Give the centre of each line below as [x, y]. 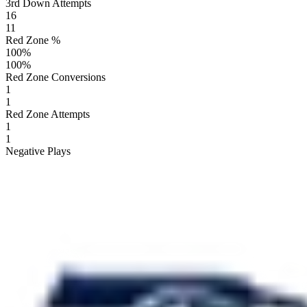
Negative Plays [38, 151]
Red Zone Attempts [48, 114]
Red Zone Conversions [56, 77]
